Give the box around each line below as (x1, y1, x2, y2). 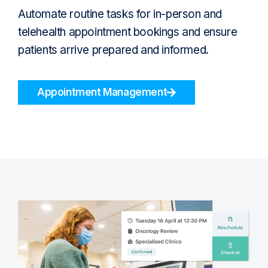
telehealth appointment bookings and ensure (18, 25, 237, 39)
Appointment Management (37, 86, 167, 98)
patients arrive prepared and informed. (18, 43, 209, 57)
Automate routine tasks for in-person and (18, 7, 223, 22)
